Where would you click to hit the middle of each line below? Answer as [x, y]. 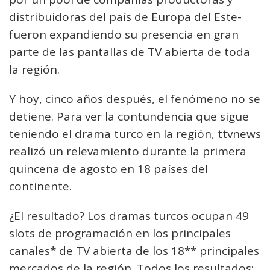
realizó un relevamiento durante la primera [128, 152]
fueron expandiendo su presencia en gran [124, 35]
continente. [40, 187]
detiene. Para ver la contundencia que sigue [129, 117]
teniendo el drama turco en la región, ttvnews [135, 134]
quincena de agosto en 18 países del [108, 169]
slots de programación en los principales [120, 234]
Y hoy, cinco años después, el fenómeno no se [135, 99]
